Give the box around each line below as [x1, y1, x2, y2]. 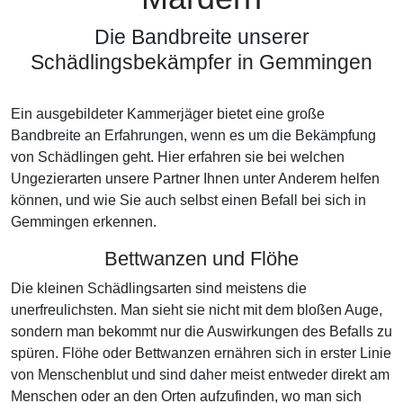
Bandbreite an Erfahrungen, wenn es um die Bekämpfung [11, 128, 376, 143]
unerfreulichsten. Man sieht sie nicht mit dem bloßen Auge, [11, 302, 382, 318]
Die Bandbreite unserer [94, 25, 309, 49]
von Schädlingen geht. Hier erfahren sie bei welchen [11, 149, 345, 165]
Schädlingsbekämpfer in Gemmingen [31, 50, 372, 74]
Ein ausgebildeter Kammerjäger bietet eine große [11, 106, 325, 121]
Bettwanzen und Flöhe [104, 247, 299, 270]
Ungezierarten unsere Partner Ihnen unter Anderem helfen [11, 171, 380, 186]
